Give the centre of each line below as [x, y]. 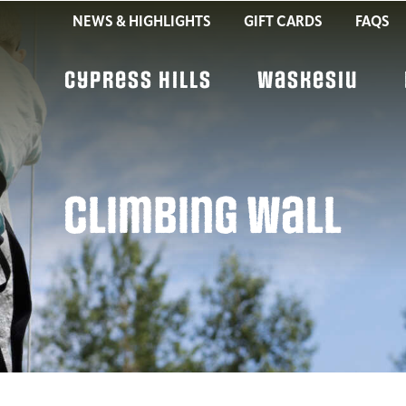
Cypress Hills [138, 82]
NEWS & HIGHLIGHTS [141, 23]
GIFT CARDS [283, 23]
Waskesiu [308, 82]
